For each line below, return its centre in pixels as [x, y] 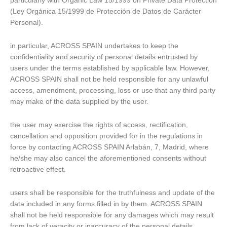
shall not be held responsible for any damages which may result [112, 215]
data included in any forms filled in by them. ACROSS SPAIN [106, 204]
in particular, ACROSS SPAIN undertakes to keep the [94, 46]
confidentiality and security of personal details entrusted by [104, 57]
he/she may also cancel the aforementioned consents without [108, 158]
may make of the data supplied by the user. [79, 102]
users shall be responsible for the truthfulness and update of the [112, 193]
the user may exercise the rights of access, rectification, [99, 125]
